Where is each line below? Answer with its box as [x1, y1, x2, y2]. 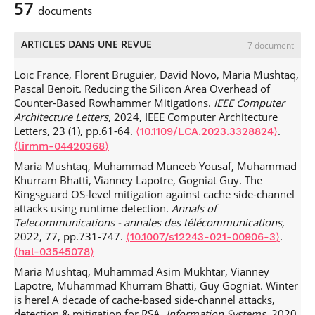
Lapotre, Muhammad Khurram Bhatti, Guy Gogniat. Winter [14, 278, 298, 292]
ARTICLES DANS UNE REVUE [21, 37, 152, 51]
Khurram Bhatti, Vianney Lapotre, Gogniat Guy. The [14, 173, 262, 187]
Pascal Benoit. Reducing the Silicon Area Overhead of [14, 82, 270, 96]
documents [38, 4, 92, 18]
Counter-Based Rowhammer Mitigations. [14, 96, 214, 110]
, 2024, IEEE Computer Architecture [108, 110, 278, 124]
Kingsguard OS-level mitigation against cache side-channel [14, 187, 295, 201]
